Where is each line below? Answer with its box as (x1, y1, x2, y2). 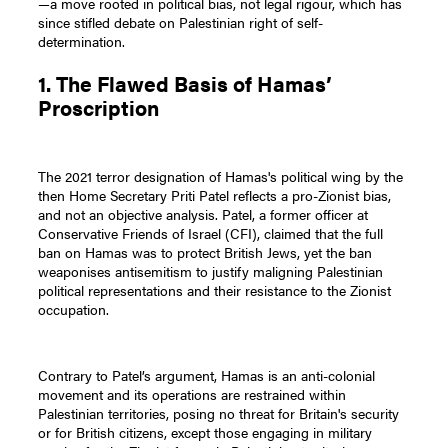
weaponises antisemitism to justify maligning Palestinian (38, 260, 384, 281)
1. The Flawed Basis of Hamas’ (38, 69, 333, 99)
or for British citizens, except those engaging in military (38, 421, 373, 442)
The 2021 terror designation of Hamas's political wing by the (38, 165, 404, 186)
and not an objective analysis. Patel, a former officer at (38, 203, 369, 224)
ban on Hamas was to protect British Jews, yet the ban (38, 241, 373, 262)
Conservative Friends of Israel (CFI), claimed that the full (38, 222, 384, 243)
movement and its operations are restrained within (38, 383, 347, 404)
